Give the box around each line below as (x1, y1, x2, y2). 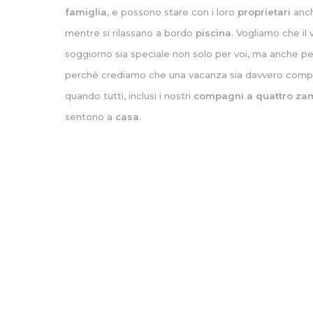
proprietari (238, 6, 291, 17)
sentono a (65, 111, 116, 122)
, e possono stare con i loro (107, 6, 238, 17)
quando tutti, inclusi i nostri (65, 90, 194, 101)
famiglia (65, 6, 108, 17)
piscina (196, 27, 232, 38)
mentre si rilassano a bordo (65, 27, 196, 38)
